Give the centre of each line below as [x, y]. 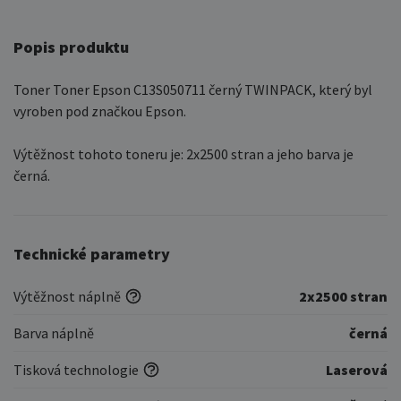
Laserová [357, 370]
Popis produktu [71, 47]
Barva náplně [54, 333]
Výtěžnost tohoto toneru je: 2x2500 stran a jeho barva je [183, 154]
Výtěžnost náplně [67, 296]
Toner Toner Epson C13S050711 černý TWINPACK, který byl [193, 90]
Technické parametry [92, 254]
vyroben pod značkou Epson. [100, 111]
